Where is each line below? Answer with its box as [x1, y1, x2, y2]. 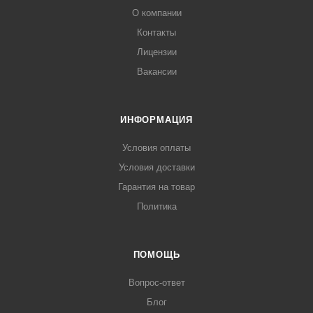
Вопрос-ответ [128, 277, 185, 289]
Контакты [137, 27, 176, 38]
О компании [131, 8, 182, 19]
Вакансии [136, 66, 177, 78]
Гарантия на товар [118, 182, 195, 193]
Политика [136, 201, 177, 212]
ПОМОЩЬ [133, 249, 180, 261]
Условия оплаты [122, 143, 191, 154]
